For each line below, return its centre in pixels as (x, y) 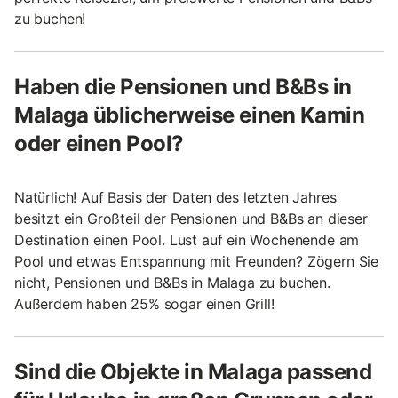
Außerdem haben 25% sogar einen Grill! (144, 303)
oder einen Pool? (99, 143)
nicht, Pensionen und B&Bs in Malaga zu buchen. (172, 282)
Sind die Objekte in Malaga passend (193, 371)
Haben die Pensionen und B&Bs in (183, 86)
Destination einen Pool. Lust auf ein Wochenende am (187, 239)
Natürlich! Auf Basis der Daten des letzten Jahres (175, 197)
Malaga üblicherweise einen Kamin (190, 115)
